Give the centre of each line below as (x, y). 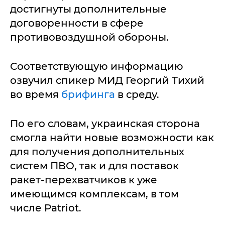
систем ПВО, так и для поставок (94, 166)
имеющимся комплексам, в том (94, 194)
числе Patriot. (46, 208)
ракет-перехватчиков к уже (84, 180)
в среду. (138, 94)
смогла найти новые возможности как (112, 138)
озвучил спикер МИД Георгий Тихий (107, 80)
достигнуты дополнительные (88, 9)
